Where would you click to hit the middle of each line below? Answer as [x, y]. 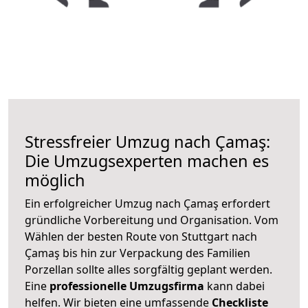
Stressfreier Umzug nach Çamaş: [147, 141]
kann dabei [234, 286]
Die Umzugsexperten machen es [147, 161]
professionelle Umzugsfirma [127, 286]
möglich [55, 180]
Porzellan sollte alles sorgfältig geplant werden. [148, 269]
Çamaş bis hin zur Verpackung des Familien [137, 253]
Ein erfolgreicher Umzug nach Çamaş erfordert [147, 203]
